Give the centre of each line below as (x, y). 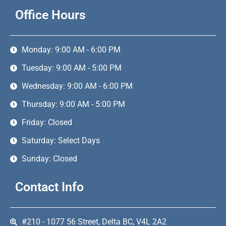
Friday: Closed (47, 122)
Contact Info (49, 187)
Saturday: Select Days (61, 140)
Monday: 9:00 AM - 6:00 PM (71, 49)
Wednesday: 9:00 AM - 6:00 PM (77, 86)
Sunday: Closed (49, 158)
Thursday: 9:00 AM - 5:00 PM (73, 104)
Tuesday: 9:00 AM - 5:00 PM (71, 68)
